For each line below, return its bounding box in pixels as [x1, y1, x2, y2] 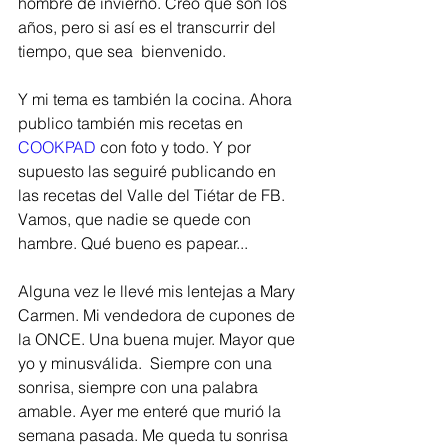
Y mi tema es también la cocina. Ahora [18, 89, 296, 109]
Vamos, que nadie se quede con [18, 209, 255, 229]
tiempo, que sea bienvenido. [18, 41, 230, 61]
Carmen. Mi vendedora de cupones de [18, 305, 299, 325]
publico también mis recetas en [18, 113, 247, 133]
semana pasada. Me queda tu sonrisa [18, 425, 292, 445]
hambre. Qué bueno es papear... [18, 233, 248, 253]
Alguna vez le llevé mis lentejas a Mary [18, 281, 299, 301]
